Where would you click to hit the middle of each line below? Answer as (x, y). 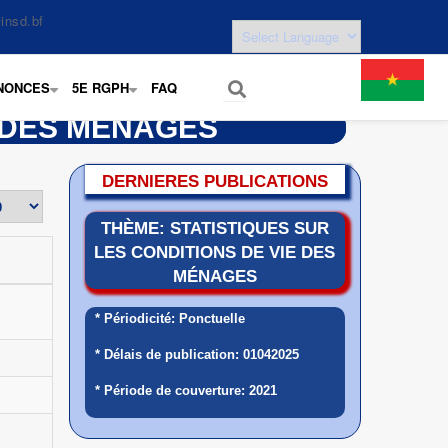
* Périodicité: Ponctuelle (169, 318)
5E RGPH (100, 87)
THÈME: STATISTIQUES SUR (214, 228)
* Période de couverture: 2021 (185, 390)
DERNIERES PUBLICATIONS (214, 181)
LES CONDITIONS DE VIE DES (215, 252)
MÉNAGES (214, 276)
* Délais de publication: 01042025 (196, 354)
